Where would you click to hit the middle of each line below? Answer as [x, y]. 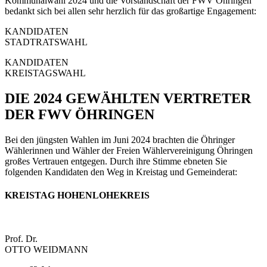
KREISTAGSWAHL [45, 73]
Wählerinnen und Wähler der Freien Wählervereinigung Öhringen [129, 150]
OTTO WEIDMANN [46, 250]
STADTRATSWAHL [46, 42]
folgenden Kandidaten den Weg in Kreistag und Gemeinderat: [121, 172]
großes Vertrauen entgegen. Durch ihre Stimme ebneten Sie [116, 161]
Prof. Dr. [21, 239]
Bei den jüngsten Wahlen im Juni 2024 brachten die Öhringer [120, 139]
